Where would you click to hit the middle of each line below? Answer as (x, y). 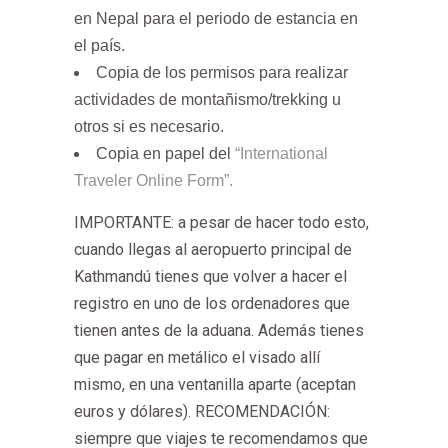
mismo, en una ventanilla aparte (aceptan (215, 384)
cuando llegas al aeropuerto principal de (213, 249)
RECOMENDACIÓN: (262, 411)
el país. (99, 45)
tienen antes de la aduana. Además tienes (219, 330)
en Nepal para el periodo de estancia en (216, 18)
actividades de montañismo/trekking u (207, 99)
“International (281, 153)
